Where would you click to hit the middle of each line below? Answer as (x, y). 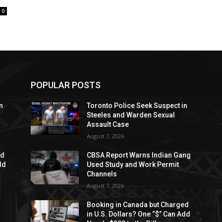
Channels (102, 174)
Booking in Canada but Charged (138, 205)
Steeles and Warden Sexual (131, 115)
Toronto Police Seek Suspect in (137, 106)
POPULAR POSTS (66, 85)
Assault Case (108, 124)
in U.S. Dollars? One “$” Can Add (139, 214)
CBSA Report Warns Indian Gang (139, 155)
